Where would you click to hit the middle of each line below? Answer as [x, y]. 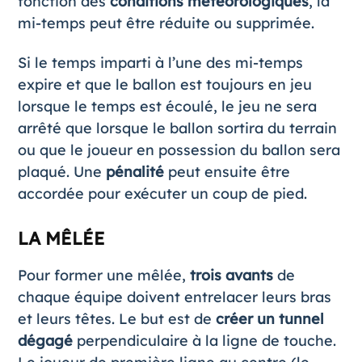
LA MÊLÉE [61, 238]
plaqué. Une [61, 172]
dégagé [47, 341]
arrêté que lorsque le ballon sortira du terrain [177, 128]
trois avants [231, 275]
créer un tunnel [269, 319]
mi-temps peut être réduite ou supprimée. [166, 23]
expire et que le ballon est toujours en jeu [164, 84]
